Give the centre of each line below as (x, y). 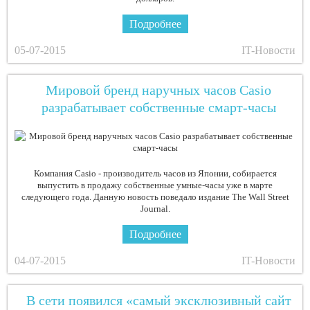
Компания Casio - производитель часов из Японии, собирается (155, 174)
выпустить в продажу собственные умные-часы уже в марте (155, 185)
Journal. (155, 209)
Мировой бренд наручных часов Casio (158, 90)
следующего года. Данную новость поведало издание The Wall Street (155, 197)
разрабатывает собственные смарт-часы (158, 108)
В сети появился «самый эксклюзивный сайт (158, 301)
